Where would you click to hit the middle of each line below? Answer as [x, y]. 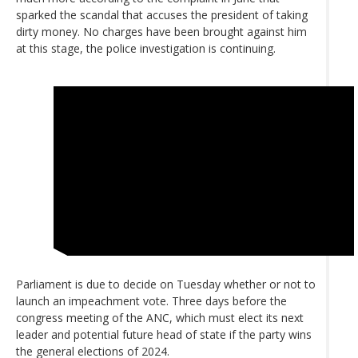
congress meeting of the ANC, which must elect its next [160, 318]
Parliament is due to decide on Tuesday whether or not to [166, 284]
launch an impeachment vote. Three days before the [151, 301]
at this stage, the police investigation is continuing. [146, 48]
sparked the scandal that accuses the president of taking [162, 14]
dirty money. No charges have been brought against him [161, 31]
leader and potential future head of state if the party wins [164, 335]
